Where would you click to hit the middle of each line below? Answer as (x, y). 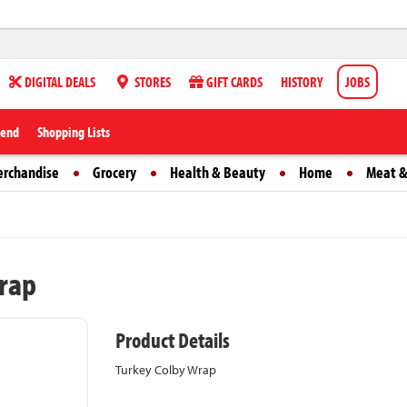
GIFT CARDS (233, 82)
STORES (151, 82)
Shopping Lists (74, 132)
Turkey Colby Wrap (166, 370)
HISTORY (302, 82)
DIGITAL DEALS (59, 82)
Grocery (114, 172)
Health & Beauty (218, 172)
